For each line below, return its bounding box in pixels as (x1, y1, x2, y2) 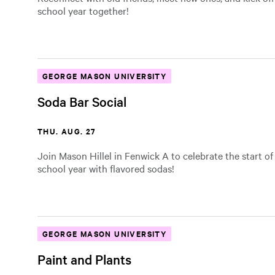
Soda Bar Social (37, 93, 126, 110)
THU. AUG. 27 (37, 125, 96, 137)
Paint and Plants (37, 250, 131, 268)
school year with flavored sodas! (37, 161, 174, 175)
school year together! (37, 4, 129, 17)
